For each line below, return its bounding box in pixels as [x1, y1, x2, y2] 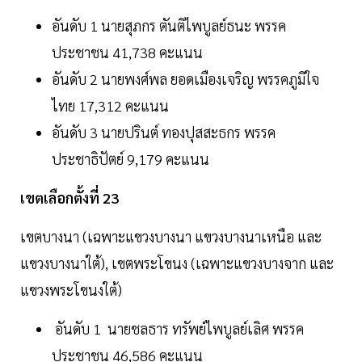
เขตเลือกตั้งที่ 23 [20, 188, 119, 208]
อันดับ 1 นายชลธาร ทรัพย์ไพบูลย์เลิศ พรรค [52, 319, 304, 339]
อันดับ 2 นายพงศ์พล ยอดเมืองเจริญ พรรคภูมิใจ [52, 69, 319, 89]
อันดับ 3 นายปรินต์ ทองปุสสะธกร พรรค [52, 123, 276, 142]
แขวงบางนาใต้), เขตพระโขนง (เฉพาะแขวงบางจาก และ [20, 254, 334, 273]
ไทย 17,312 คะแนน [52, 96, 169, 116]
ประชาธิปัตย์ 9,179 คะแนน [52, 149, 209, 169]
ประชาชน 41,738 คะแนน [52, 43, 203, 62]
